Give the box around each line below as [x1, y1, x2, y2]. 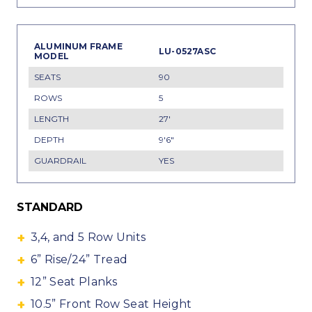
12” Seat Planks [31, 275, 118, 288]
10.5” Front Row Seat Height [31, 297, 192, 311]
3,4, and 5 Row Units [31, 231, 146, 244]
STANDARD [17, 201, 83, 214]
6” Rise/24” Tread [31, 253, 128, 266]
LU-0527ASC [159, 46, 216, 56]
